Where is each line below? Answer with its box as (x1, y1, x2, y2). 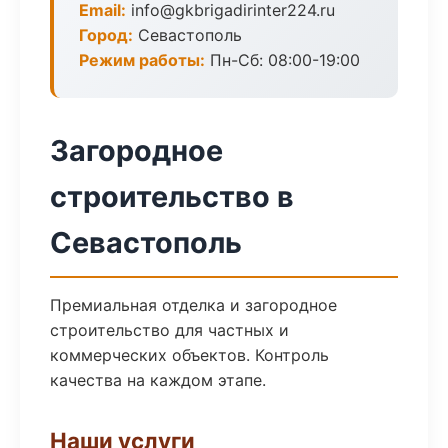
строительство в (50, 179, 294, 214)
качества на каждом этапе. (50, 370, 266, 390)
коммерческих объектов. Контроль (50, 345, 329, 365)
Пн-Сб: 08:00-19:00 (205, 50, 360, 70)
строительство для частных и (50, 320, 289, 340)
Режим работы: (79, 50, 205, 70)
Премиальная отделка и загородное (50, 295, 337, 315)
